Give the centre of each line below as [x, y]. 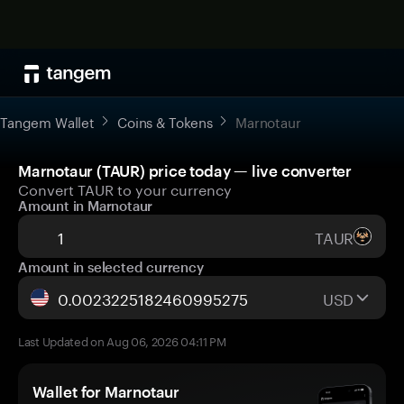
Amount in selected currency [111, 267]
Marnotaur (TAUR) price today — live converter [185, 170]
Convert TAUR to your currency [125, 188]
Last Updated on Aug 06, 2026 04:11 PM [122, 340]
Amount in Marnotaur [86, 206]
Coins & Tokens [165, 121]
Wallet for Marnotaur [106, 391]
